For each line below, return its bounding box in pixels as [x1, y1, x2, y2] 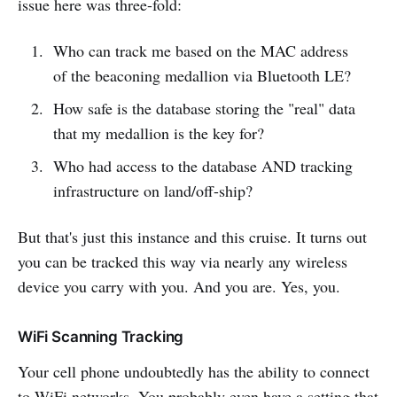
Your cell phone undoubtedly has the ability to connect [18, 360, 370, 382]
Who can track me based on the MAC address [52, 39, 348, 61]
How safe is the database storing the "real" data [52, 97, 355, 119]
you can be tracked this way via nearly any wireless [18, 250, 347, 272]
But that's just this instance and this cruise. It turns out [18, 225, 367, 247]
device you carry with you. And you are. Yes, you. [18, 275, 340, 297]
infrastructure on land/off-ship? [52, 179, 253, 201]
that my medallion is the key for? [52, 121, 264, 144]
